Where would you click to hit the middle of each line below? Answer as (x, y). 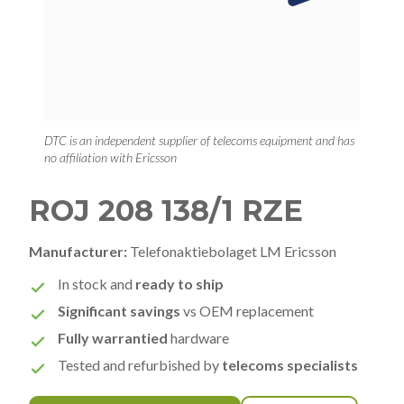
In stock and (96, 283)
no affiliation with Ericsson (110, 157)
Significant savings (119, 310)
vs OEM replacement (247, 310)
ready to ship (179, 283)
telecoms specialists (290, 364)
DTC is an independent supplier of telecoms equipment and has (199, 140)
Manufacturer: (78, 251)
